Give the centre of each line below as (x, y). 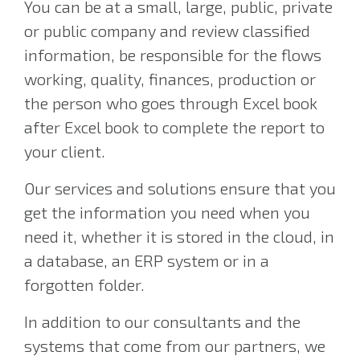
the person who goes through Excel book (171, 103)
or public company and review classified (167, 31)
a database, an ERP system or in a (147, 260)
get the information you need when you (167, 212)
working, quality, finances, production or (170, 79)
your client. (65, 151)
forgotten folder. (84, 284)
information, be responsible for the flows (173, 55)
